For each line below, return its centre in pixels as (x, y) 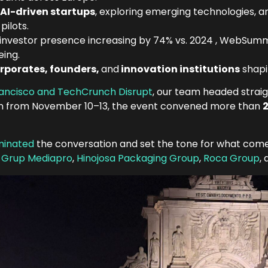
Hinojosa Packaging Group (138, 158)
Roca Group (232, 158)
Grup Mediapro (37, 158)
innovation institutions (179, 69)
